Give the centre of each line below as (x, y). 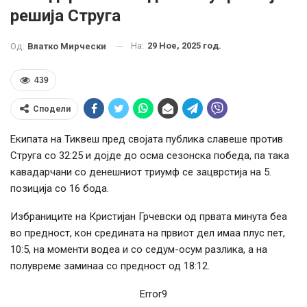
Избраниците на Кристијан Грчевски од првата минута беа (149, 216)
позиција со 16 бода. (60, 188)
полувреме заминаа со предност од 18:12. (110, 266)
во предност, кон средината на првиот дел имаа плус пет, (148, 233)
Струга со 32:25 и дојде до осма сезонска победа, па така (150, 155)
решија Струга (65, 16)
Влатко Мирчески (67, 46)
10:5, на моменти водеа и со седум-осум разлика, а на (139, 249)
